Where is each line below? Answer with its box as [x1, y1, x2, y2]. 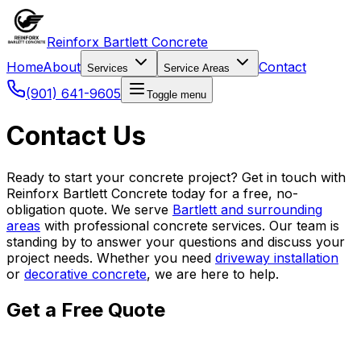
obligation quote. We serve [6, 201, 168, 218]
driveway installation [215, 249, 338, 266]
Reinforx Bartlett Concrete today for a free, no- [6, 185, 298, 201]
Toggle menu [147, 89, 206, 101]
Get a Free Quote [6, 297, 165, 322]
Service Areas [164, 62, 233, 74]
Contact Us [6, 120, 146, 152]
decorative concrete [24, 265, 147, 282]
